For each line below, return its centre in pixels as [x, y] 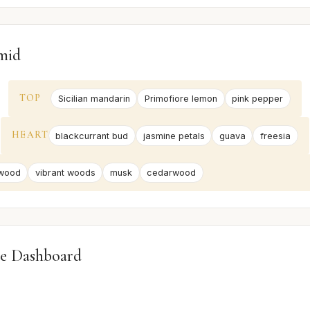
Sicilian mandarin [94, 99]
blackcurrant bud [92, 136]
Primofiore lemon [181, 99]
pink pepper [258, 99]
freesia [275, 136]
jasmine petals [174, 136]
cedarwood [172, 172]
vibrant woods [65, 172]
